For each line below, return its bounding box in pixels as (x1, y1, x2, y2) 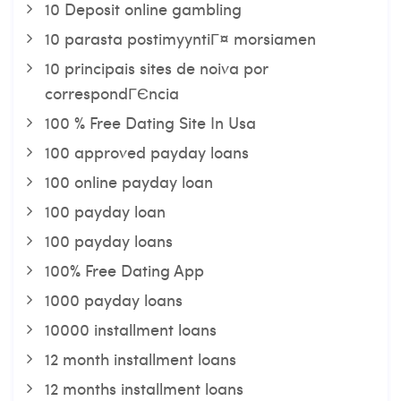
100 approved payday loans (45, 141, 249, 163)
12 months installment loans (45, 377, 243, 399)
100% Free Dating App (45, 259, 204, 281)
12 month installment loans (45, 347, 236, 370)
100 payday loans (45, 229, 173, 252)
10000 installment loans (45, 318, 217, 340)
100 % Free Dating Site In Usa (45, 111, 256, 133)
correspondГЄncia (45, 81, 179, 104)
